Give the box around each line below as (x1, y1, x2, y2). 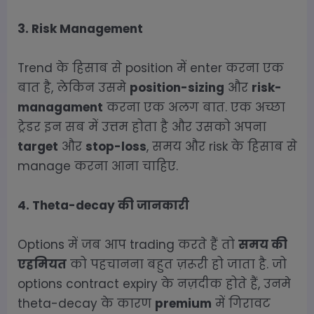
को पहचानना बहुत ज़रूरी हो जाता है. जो (67, 255, 287, 273)
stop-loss (86, 137, 146, 155)
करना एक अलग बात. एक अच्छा (103, 98, 285, 116)
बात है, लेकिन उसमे (18, 78, 130, 96)
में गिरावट (212, 294, 271, 312)
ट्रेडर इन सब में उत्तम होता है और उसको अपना (18, 118, 266, 135)
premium (155, 294, 212, 312)
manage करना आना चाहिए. (18, 157, 178, 175)
